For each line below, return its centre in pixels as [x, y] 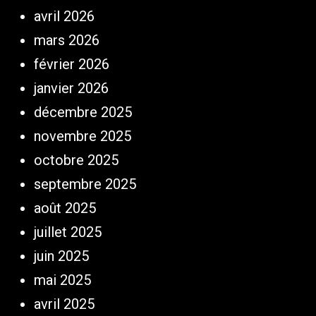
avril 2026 [65, 16]
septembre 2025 [85, 184]
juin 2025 [62, 256]
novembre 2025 [83, 136]
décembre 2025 [83, 112]
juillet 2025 [68, 232]
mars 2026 [67, 40]
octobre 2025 [77, 160]
